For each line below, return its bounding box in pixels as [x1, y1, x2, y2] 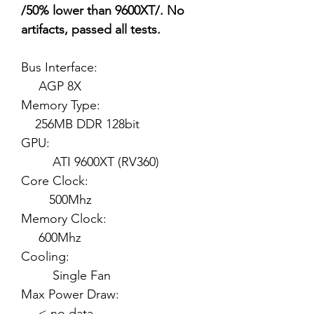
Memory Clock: [21, 211, 201, 226]
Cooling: [21, 249, 199, 264]
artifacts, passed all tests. [21, 22, 161, 37]
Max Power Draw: [21, 287, 200, 302]
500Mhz [21, 192, 92, 207]
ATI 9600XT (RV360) [21, 154, 159, 170]
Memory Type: [21, 97, 202, 113]
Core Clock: [21, 173, 197, 189]
